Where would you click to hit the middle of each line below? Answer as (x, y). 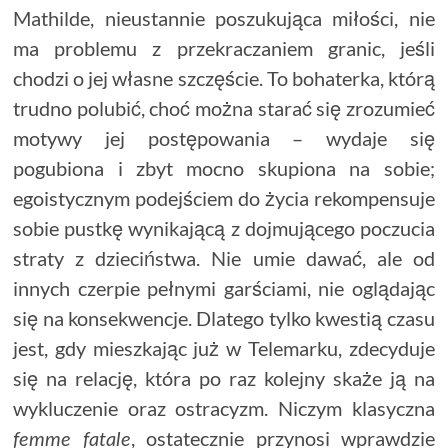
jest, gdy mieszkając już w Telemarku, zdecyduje (224, 347)
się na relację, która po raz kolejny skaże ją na (224, 377)
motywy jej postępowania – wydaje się (224, 137)
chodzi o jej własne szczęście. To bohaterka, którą (224, 77)
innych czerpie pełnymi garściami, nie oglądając (224, 287)
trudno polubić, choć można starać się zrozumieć (224, 107)
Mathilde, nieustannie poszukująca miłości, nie (224, 17)
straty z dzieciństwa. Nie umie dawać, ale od (224, 257)
